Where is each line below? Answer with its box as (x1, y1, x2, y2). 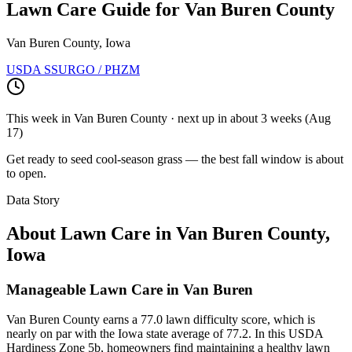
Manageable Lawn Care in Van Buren (6, 280, 253, 298)
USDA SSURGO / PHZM (6, 62, 140, 76)
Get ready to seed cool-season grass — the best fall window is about (6, 152, 343, 166)
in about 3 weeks (218, 111, 302, 125)
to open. (6, 166, 46, 180)
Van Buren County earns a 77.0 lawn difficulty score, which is (6, 313, 315, 327)
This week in (6, 111, 74, 125)
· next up (167, 111, 218, 125)
